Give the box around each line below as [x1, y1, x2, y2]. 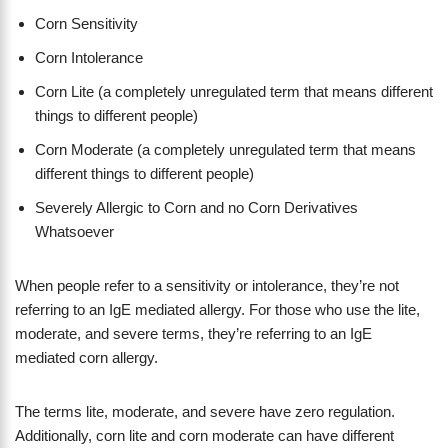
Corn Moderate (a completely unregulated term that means [35, 141, 416, 159]
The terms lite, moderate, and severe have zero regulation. [15, 403, 395, 421]
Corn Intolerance [35, 49, 143, 67]
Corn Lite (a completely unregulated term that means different [35, 83, 433, 101]
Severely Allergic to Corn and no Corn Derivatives [35, 199, 358, 217]
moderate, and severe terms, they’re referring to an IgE [15, 325, 372, 343]
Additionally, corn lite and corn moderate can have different [15, 427, 394, 445]
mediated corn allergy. [15, 349, 158, 367]
